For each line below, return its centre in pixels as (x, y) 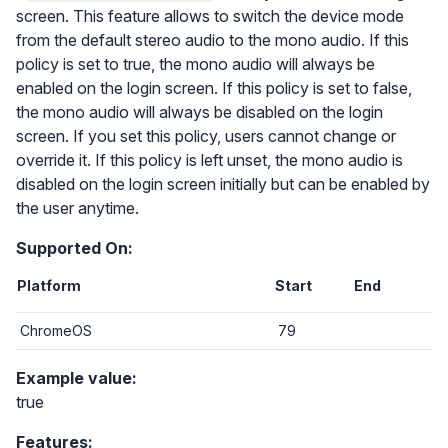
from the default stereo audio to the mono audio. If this (212, 40)
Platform (49, 285)
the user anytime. (77, 208)
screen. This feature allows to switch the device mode (210, 16)
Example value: (76, 378)
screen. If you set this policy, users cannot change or (206, 136)
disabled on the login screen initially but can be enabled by (223, 184)
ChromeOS (56, 330)
